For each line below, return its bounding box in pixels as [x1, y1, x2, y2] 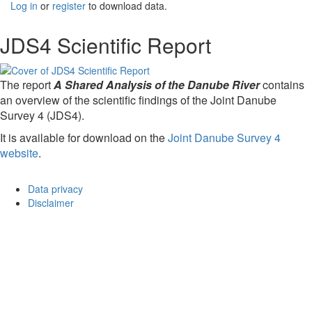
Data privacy [28, 182, 83, 196]
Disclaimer [28, 196, 74, 210]
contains [260, 77, 304, 93]
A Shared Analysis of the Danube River [54, 77, 260, 93]
